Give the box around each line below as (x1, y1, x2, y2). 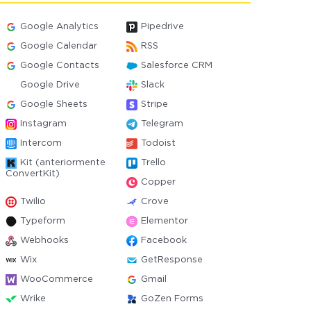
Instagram (20, 120, 67, 128)
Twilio (20, 198, 47, 205)
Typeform (20, 217, 66, 225)
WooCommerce (20, 276, 94, 283)
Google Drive (20, 81, 81, 89)
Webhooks (20, 237, 69, 244)
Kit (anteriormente (20, 159, 106, 167)
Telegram (140, 120, 183, 128)
